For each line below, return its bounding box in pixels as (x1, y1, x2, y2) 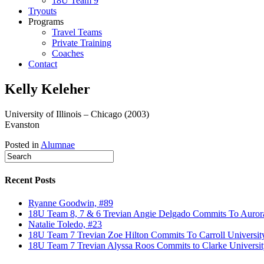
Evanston (5, 119, 39, 130)
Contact (28, 59, 57, 69)
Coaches (52, 48, 84, 58)
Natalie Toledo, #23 (28, 219, 102, 230)
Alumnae (41, 139, 75, 150)
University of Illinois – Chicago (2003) (5, 108, 149, 119)
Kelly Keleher (5, 81, 90, 97)
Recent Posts (5, 175, 55, 186)
